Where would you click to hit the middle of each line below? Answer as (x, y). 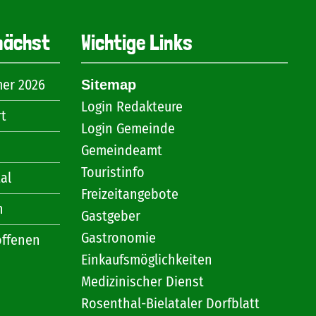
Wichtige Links (136, 43)
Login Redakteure (132, 107)
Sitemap (108, 85)
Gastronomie (118, 238)
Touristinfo (113, 172)
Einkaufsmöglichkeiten (146, 260)
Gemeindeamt (121, 150)
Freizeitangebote (129, 194)
